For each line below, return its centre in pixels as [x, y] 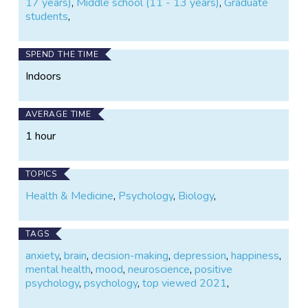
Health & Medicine [70, 196]
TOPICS [42, 174]
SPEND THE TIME [62, 54]
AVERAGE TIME [58, 114]
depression [200, 255]
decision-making [130, 255]
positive [214, 269]
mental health [58, 269]
